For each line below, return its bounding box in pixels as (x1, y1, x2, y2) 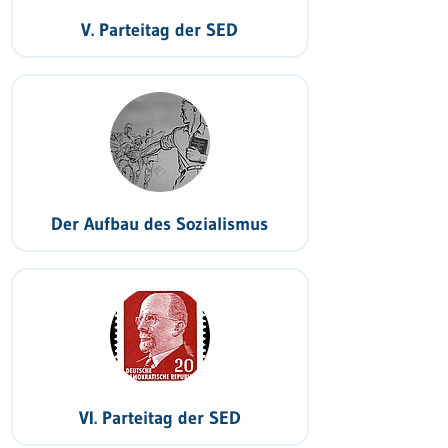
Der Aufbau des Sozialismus (51, 213, 269, 235)
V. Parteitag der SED (81, 19, 239, 41)
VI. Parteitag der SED (78, 407, 241, 429)
